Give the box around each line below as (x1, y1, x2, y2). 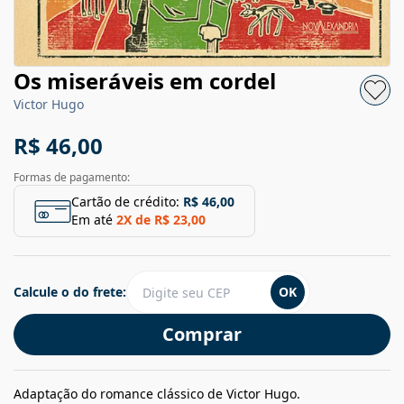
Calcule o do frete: (14, 283, 126, 301)
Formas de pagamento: (14, 170, 130, 186)
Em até (71, 211, 113, 229)
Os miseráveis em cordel (14, 66, 276, 96)
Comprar (162, 322, 242, 347)
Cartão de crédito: (71, 193, 179, 211)
